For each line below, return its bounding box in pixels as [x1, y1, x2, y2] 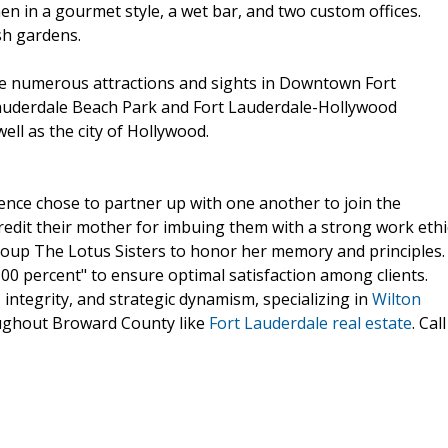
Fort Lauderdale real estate [209, 311, 412, 334]
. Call [412, 311, 446, 334]
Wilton [372, 287, 421, 310]
